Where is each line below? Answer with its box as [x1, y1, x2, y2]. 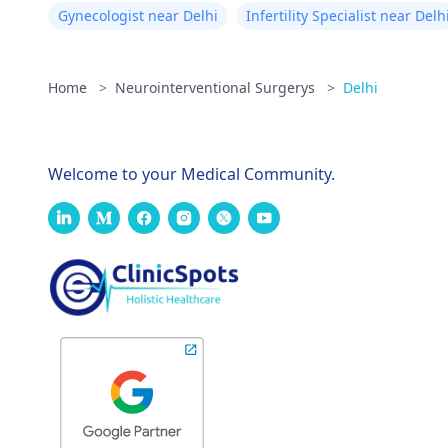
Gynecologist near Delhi [58, 6, 218, 25]
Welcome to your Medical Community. [48, 163, 335, 185]
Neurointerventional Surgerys [115, 78, 319, 97]
